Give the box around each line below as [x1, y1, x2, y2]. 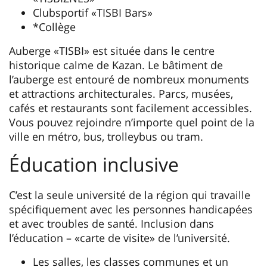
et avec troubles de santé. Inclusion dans [9, 216, 214, 231]
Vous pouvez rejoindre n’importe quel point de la [9, 114, 254, 129]
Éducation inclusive [9, 151, 179, 177]
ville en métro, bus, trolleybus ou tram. [9, 129, 206, 144]
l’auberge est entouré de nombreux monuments [9, 72, 249, 86]
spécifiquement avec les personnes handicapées [9, 201, 253, 216]
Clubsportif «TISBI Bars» [33, 5, 153, 20]
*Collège [33, 19, 76, 34]
